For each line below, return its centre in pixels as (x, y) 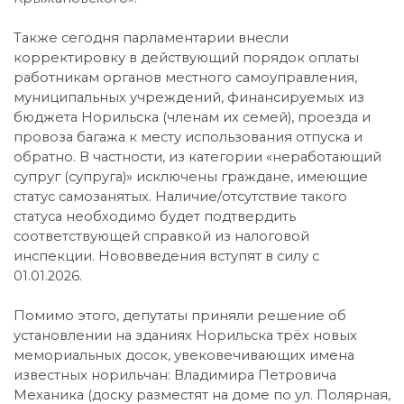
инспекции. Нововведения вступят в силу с (166, 256)
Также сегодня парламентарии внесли (151, 37)
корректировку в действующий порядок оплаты (186, 57)
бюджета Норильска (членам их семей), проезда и (192, 117)
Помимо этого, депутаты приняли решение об (180, 315)
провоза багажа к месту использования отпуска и (188, 137)
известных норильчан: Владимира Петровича (175, 375)
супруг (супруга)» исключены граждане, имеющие (191, 176)
